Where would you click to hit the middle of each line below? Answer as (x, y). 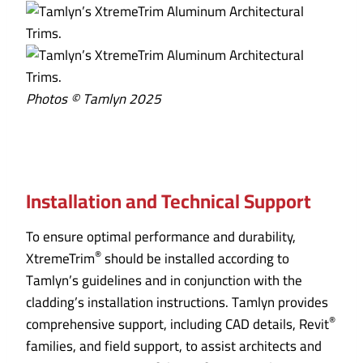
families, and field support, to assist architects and (174, 346)
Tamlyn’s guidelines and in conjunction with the (164, 281)
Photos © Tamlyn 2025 (94, 99)
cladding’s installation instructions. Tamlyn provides (177, 303)
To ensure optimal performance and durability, (161, 237)
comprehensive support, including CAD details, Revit (177, 325)
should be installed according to (195, 259)
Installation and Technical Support (169, 202)
